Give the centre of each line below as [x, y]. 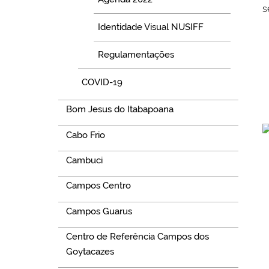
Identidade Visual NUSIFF [150, 27]
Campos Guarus [99, 211]
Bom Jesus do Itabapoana [119, 110]
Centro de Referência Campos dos [137, 237]
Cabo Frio [85, 135]
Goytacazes [90, 252]
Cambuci [84, 161]
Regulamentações [136, 54]
